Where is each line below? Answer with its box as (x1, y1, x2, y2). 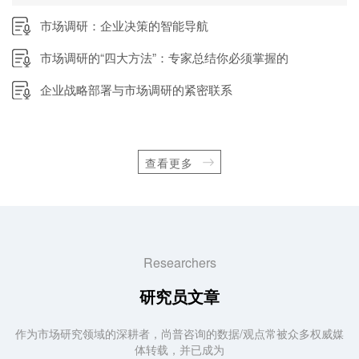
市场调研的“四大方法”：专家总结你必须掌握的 (40, 48, 288, 66)
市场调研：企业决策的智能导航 (40, 16, 208, 34)
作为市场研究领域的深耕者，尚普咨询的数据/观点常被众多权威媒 (15, 325, 344, 341)
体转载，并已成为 (135, 341, 224, 357)
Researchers (143, 252, 216, 272)
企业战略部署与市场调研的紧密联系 (40, 80, 232, 98)
